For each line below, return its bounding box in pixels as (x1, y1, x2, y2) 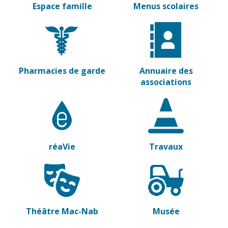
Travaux (149, 141, 183, 152)
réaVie (49, 141, 75, 152)
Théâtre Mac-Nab (26, 206, 98, 217)
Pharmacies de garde (19, 65, 105, 76)
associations (140, 76, 191, 88)
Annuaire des (139, 65, 193, 76)
